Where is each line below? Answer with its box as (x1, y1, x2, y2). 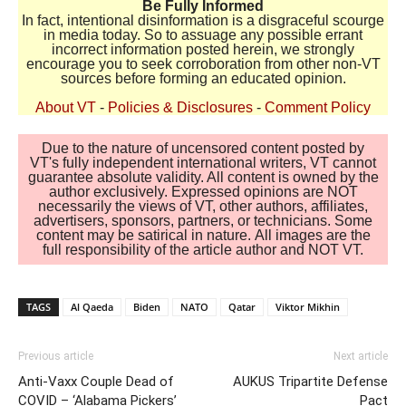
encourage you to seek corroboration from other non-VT (25, 55, 381, 72)
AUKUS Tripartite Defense (233, 372, 388, 390)
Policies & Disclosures (108, 99, 253, 115)
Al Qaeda (71, 299, 113, 314)
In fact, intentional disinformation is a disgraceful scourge (22, 12, 384, 28)
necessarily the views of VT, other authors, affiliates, (38, 198, 368, 214)
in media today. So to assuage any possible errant (43, 26, 362, 43)
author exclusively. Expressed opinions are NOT (48, 183, 358, 199)
